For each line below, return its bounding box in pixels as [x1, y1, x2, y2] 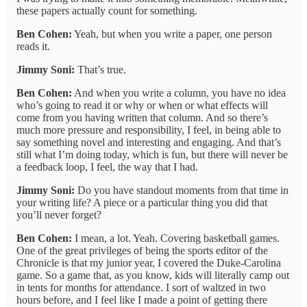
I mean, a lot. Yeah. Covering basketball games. [72, 232, 280, 245]
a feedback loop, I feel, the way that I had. [16, 161, 198, 173]
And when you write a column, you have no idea [72, 87, 286, 99]
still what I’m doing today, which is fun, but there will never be [16, 149, 288, 161]
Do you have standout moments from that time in [75, 184, 288, 197]
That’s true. [75, 64, 126, 76]
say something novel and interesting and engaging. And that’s [16, 136, 281, 149]
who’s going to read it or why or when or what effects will [16, 99, 268, 112]
